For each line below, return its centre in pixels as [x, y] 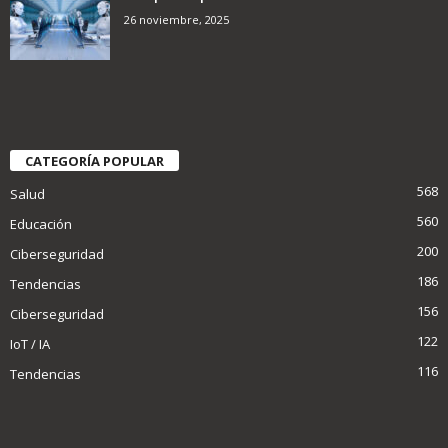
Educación [41, 224]
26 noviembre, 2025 [176, 20]
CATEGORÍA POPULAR [94, 161]
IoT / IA [30, 344]
